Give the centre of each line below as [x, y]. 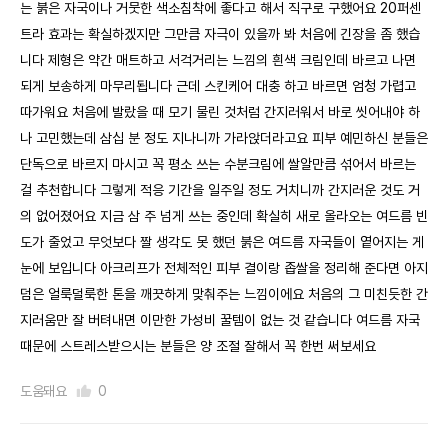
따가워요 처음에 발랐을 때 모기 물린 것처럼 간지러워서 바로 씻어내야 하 [220, 112]
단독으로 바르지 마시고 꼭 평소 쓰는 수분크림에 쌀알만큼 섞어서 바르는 [218, 164]
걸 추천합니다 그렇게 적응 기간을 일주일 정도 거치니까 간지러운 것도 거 [220, 190]
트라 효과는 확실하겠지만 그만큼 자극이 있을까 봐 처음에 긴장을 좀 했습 [220, 34]
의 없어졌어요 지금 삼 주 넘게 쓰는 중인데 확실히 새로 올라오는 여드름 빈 [224, 216]
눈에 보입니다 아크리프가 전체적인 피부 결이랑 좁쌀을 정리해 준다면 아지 [224, 268]
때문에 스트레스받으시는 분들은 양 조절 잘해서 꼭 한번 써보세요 [198, 346]
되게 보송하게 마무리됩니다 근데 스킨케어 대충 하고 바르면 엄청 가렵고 [218, 86]
